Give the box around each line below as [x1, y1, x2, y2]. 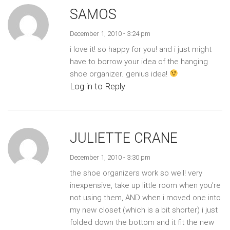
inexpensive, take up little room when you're [69, 180, 221, 190]
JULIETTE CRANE [69, 129, 178, 146]
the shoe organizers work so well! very [69, 168, 202, 178]
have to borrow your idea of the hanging [69, 56, 208, 66]
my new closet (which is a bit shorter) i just [69, 205, 218, 215]
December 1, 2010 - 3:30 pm [69, 153, 150, 161]
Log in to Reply [69, 81, 125, 91]
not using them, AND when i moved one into [69, 193, 221, 202]
